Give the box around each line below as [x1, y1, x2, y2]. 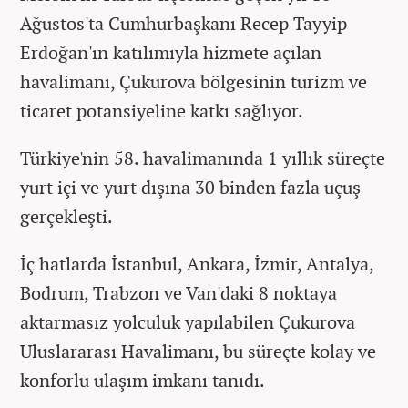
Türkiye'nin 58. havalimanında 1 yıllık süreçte [20, 145, 385, 170]
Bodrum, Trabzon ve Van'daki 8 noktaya [20, 280, 337, 305]
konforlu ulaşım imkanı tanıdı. [20, 367, 265, 393]
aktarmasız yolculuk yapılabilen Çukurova [20, 309, 355, 334]
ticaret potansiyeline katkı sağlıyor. [20, 97, 303, 123]
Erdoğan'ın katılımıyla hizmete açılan [20, 39, 321, 65]
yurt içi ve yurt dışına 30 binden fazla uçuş [20, 174, 361, 199]
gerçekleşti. [20, 203, 113, 229]
